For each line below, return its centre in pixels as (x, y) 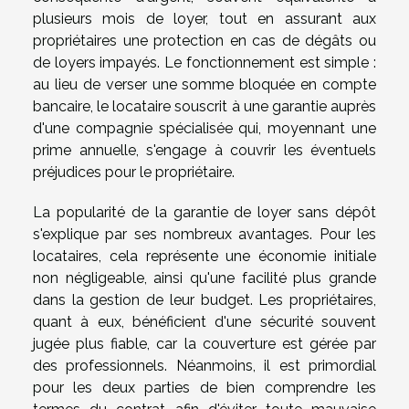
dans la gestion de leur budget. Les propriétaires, (204, 299)
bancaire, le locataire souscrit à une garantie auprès (204, 106)
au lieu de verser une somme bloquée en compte (204, 84)
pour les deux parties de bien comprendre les (204, 387)
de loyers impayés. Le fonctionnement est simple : (204, 62)
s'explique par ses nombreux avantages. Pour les (204, 234)
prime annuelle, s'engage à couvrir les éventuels (204, 150)
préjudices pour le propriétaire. (134, 172)
